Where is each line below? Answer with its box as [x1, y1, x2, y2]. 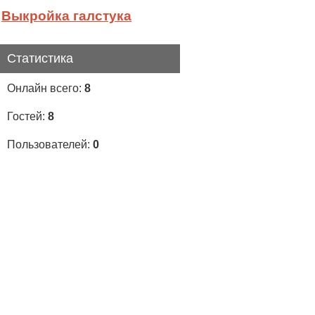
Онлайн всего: [7, 82, 84, 94]
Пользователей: [7, 139, 93, 150]
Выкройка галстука [1, 8, 131, 24]
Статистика [7, 51, 73, 65]
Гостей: [7, 110, 48, 122]
